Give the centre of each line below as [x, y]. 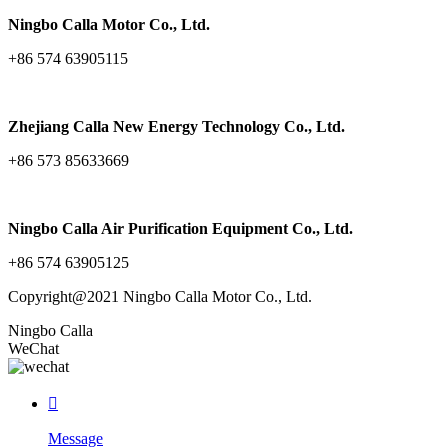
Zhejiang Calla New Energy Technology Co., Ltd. [176, 127]
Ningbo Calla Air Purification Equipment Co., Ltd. [180, 229]
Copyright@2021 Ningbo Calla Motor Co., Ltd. [160, 297]
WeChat [33, 349]
